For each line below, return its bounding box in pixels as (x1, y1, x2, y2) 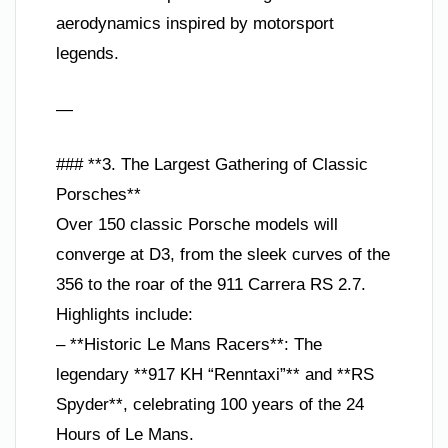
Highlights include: (56, 305, 193, 324)
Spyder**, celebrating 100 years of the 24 (56, 395, 364, 414)
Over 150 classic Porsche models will (56, 215, 338, 234)
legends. (56, 44, 119, 63)
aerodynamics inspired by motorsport (56, 14, 334, 33)
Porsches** (56, 185, 141, 204)
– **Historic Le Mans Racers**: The (56, 335, 322, 354)
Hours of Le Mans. (56, 425, 194, 444)
